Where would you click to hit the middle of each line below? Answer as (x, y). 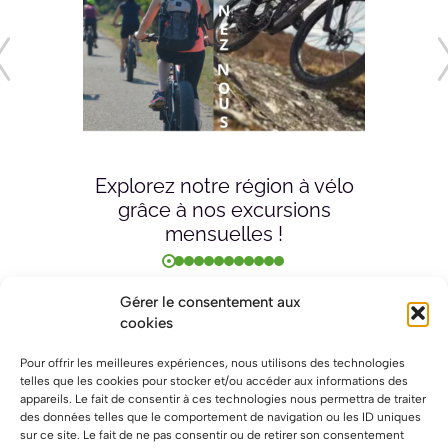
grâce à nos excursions (224, 210)
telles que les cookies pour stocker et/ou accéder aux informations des (214, 381)
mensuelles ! (224, 234)
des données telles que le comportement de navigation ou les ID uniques (220, 417)
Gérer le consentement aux (210, 302)
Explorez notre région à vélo (224, 186)
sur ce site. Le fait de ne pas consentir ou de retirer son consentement (212, 435)
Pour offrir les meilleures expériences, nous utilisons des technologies (212, 363)
